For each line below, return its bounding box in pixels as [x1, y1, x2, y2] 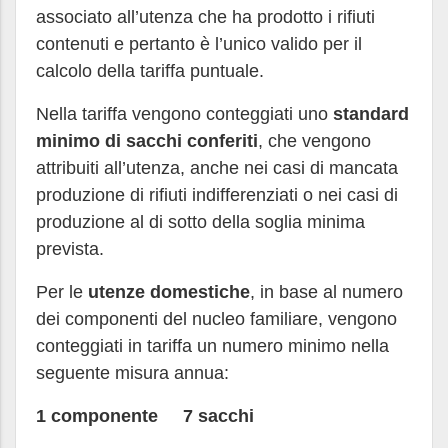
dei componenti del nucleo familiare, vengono [36, 309, 397, 329]
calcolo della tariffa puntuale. [36, 61, 264, 81]
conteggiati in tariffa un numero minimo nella [36, 336, 389, 356]
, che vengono [258, 131, 371, 151]
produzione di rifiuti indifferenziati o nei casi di [36, 185, 398, 205]
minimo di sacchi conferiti [36, 131, 258, 151]
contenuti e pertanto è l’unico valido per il [36, 34, 362, 54]
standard [333, 104, 409, 124]
